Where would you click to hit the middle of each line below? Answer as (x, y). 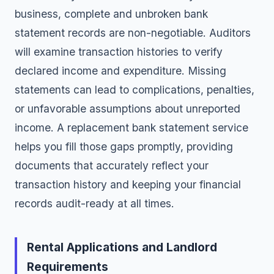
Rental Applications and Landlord (122, 247)
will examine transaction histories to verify (119, 52)
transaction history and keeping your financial (128, 184)
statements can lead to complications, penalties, (135, 90)
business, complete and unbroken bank (111, 14)
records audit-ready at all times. (94, 203)
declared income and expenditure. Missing (120, 71)
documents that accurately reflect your (112, 165)
